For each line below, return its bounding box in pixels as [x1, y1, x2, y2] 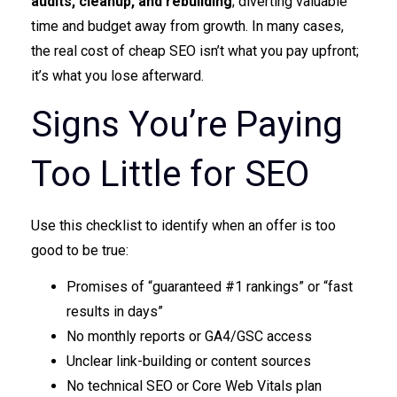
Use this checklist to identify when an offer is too [31, 217, 336, 235]
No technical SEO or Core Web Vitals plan [66, 378, 322, 395]
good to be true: [31, 242, 128, 260]
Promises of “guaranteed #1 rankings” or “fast [66, 278, 353, 296]
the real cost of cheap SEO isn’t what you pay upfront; [31, 43, 359, 60]
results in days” [66, 303, 163, 321]
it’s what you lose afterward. [31, 67, 204, 85]
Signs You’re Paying [31, 104, 343, 146]
